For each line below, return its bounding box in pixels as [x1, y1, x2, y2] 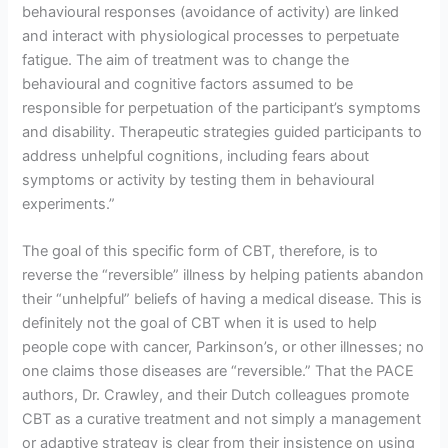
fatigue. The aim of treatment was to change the [22, 50, 350, 69]
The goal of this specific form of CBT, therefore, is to [22, 242, 379, 261]
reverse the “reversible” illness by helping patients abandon [22, 266, 425, 285]
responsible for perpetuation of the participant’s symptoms [22, 98, 422, 117]
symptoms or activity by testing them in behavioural [22, 170, 375, 189]
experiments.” [22, 194, 116, 213]
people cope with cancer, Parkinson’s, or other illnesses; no [22, 338, 425, 357]
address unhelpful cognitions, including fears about [22, 146, 370, 165]
